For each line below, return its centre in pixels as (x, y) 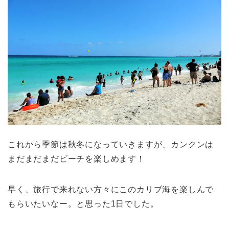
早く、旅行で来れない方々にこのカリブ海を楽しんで (111, 189)
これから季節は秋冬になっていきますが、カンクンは (111, 144)
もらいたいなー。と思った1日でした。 (83, 203)
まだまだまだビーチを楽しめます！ (76, 158)
